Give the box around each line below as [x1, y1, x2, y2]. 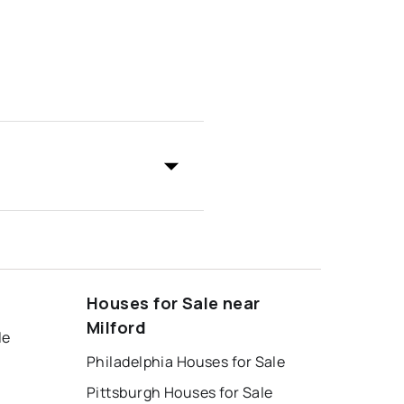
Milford [87, 316, 147, 338]
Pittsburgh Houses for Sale [87, 381, 273, 402]
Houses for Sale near [87, 291, 261, 314]
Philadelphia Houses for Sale [87, 351, 286, 372]
